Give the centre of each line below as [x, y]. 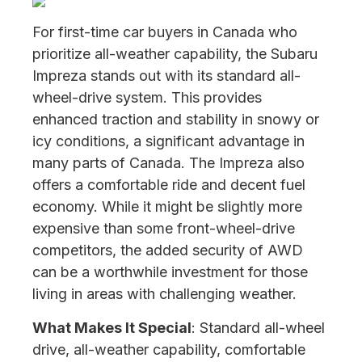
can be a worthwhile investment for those [170, 272]
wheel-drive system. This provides [147, 97]
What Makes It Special [112, 328]
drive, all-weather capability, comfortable [169, 349]
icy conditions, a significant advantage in [168, 141]
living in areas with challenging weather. [164, 294]
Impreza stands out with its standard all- [166, 76]
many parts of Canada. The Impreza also [168, 163]
